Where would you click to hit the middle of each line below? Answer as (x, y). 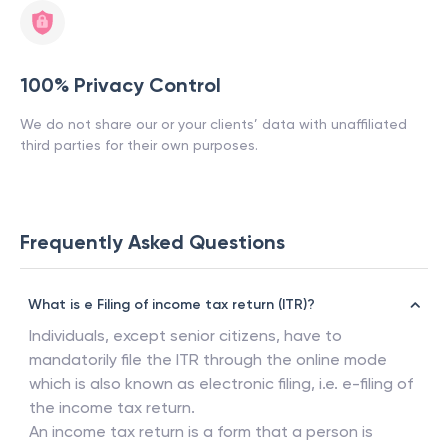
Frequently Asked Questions (152, 242)
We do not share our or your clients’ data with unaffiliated (213, 124)
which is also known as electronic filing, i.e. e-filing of (221, 383)
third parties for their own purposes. (139, 145)
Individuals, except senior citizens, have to (185, 335)
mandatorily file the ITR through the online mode (208, 359)
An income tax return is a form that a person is (201, 431)
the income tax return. (112, 407)
